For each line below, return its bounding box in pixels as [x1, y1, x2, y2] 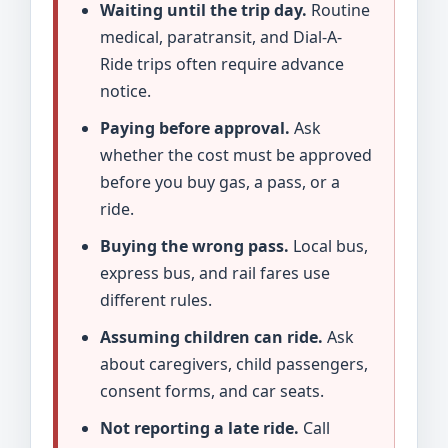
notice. [100, 79, 151, 102]
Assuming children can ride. [100, 325, 323, 348]
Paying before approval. [100, 116, 290, 139]
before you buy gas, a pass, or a [100, 170, 340, 193]
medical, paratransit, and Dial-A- [100, 25, 342, 48]
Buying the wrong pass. [100, 234, 289, 257]
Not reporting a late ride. [100, 416, 299, 439]
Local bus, [289, 234, 368, 257]
